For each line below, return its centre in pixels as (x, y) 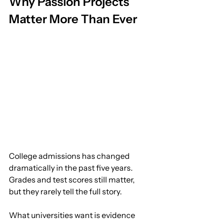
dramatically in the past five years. (71, 168)
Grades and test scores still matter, (73, 180)
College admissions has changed (70, 156)
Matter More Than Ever (73, 19)
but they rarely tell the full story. (65, 192)
